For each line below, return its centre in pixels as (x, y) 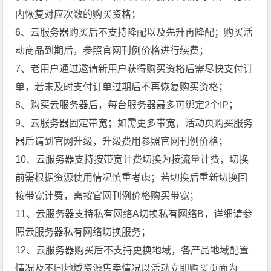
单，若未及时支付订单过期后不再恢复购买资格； (122, 87)
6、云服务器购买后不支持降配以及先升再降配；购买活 (134, 32)
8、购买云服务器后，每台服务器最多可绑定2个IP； (127, 105)
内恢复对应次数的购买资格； (78, 14)
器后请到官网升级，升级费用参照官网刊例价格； (122, 141)
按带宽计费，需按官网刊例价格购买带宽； (107, 195)
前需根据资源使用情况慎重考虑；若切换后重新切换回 (132, 177)
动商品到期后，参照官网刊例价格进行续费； (112, 50)
